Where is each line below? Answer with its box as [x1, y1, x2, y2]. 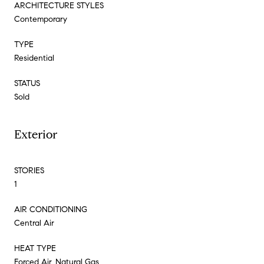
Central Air [14, 217, 54, 228]
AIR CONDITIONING [14, 204, 87, 214]
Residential [14, 52, 54, 63]
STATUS [14, 78, 40, 88]
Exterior [14, 127, 57, 142]
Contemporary [14, 14, 67, 24]
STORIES [14, 165, 44, 176]
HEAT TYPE [14, 243, 56, 253]
